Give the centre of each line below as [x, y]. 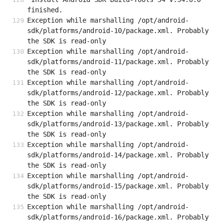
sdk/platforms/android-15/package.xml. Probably [118, 186]
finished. [45, 10]
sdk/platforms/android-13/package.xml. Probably [118, 124]
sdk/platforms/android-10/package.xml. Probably [118, 31]
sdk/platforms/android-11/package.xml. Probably [118, 62]
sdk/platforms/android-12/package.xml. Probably [118, 93]
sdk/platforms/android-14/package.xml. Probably [118, 155]
